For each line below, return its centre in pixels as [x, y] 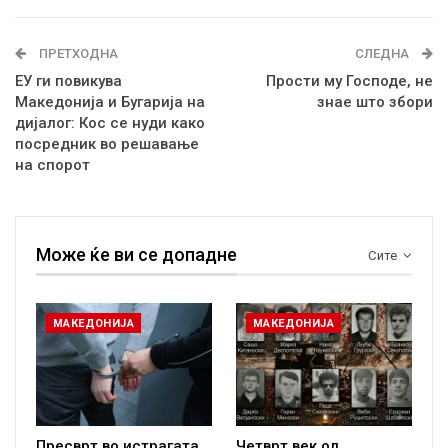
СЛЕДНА [383, 54]
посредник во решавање [107, 144]
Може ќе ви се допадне [136, 255]
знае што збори [375, 102]
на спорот [52, 165]
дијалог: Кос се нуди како [110, 123]
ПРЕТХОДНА [77, 54]
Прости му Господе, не [349, 81]
